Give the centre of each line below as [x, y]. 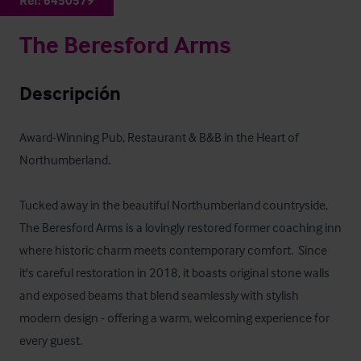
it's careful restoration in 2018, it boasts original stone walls [174, 272]
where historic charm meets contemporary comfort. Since [173, 250]
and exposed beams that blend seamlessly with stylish [159, 295]
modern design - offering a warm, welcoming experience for [174, 317]
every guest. [51, 340]
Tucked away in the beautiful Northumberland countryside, [174, 205]
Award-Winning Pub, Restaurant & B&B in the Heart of [159, 137]
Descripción [70, 93]
